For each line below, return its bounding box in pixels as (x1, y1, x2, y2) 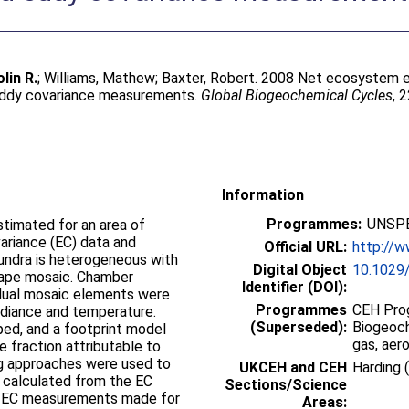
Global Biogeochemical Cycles (201, 87, 393, 104)
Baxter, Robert (162, 69, 256, 87)
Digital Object (253, 260, 347, 278)
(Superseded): (250, 318, 347, 336)
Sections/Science (225, 375, 347, 393)
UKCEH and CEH (239, 358, 347, 376)
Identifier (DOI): (242, 278, 347, 296)
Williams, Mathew (44, 69, 156, 87)
